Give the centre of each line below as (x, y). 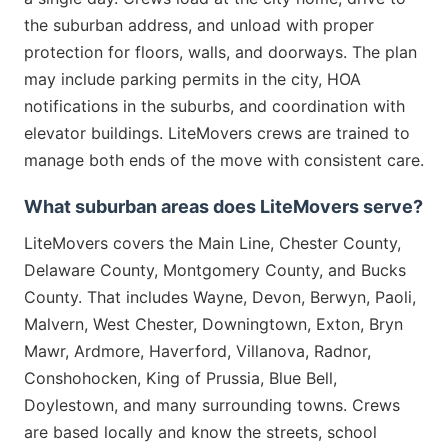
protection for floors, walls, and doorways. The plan (220, 51)
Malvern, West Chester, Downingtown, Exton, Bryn (213, 323)
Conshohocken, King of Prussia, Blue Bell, (180, 377)
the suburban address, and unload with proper (199, 24)
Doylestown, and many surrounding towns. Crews (212, 404)
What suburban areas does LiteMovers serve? (223, 206)
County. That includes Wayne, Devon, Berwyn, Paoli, (220, 296)
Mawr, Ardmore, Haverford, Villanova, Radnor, (197, 350)
